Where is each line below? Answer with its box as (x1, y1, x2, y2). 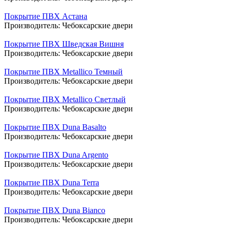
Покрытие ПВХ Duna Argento (4, 150, 108, 159)
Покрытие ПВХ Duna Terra (4, 178, 99, 187)
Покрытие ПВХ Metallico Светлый (4, 94, 126, 104)
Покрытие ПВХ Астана (4, 11, 87, 21)
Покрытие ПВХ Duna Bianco (4, 205, 105, 215)
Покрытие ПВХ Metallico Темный (4, 67, 123, 76)
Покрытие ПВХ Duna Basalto (4, 122, 106, 131)
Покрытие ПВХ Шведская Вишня (4, 39, 124, 48)
